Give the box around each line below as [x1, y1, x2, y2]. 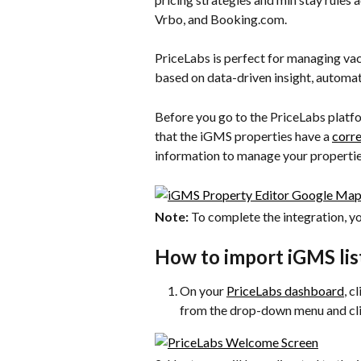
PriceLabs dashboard [226, 282, 344, 298]
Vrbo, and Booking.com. [155, 11, 287, 27]
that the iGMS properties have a [155, 127, 332, 143]
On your [180, 282, 226, 298]
